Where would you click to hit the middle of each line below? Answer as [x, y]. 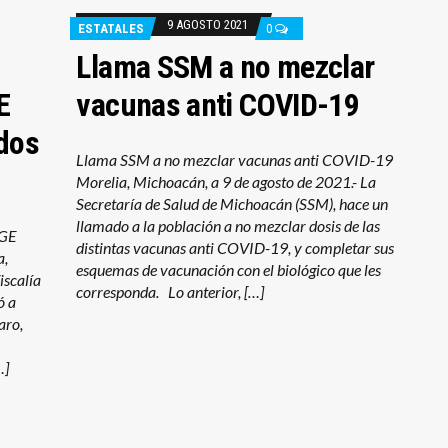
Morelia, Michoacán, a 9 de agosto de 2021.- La [226, 181]
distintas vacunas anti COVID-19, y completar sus [235, 247]
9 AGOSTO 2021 [208, 24]
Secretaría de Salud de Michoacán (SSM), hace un [232, 203]
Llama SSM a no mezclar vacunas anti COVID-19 [238, 159]
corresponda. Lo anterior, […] [170, 291]
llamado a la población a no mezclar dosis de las [228, 225]
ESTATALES [111, 28]
